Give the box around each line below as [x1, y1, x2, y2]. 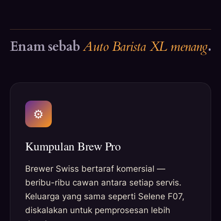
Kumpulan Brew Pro [25, 138, 121, 154]
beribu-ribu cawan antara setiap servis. [25, 178, 182, 188]
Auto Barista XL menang [83, 37, 208, 56]
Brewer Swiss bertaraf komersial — [25, 164, 165, 174]
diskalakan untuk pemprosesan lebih [25, 205, 170, 216]
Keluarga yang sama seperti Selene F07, [25, 191, 184, 202]
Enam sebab [10, 37, 83, 56]
